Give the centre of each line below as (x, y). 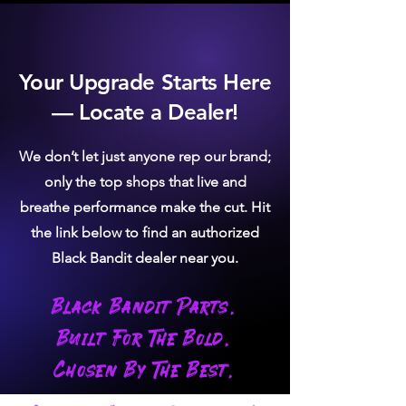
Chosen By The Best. (145, 372)
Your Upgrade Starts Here (145, 82)
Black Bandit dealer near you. (145, 258)
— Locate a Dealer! (145, 112)
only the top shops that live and (145, 182)
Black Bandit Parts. (145, 308)
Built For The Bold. (145, 340)
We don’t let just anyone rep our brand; (145, 156)
